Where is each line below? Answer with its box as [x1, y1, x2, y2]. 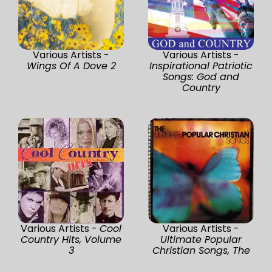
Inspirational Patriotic [149, 58, 253, 73]
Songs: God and [163, 69, 239, 84]
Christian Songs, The [152, 243, 250, 257]
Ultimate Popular [160, 232, 242, 246]
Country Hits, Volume [21, 232, 121, 246]
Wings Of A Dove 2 [26, 58, 116, 73]
